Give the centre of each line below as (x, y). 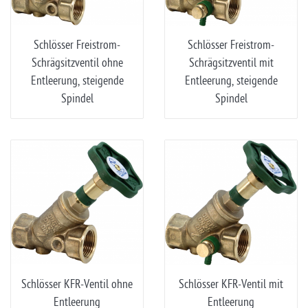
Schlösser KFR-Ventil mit (231, 284)
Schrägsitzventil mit (231, 63)
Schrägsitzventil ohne (77, 63)
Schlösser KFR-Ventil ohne (77, 284)
